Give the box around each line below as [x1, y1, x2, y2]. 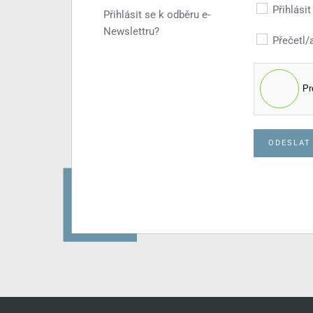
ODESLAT [268, 138, 311, 147]
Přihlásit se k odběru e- [103, 8, 210, 21]
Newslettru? [103, 25, 159, 38]
